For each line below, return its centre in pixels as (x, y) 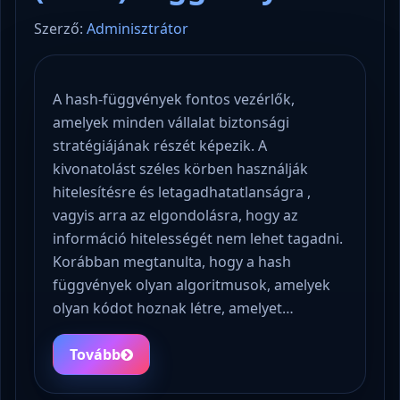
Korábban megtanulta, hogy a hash (172, 261)
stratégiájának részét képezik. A (160, 145)
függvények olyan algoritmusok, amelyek (192, 284)
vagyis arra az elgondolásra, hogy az (175, 215)
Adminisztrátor (137, 28)
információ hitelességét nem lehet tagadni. (198, 238)
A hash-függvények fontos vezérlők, (174, 99)
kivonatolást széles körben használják (180, 168)
